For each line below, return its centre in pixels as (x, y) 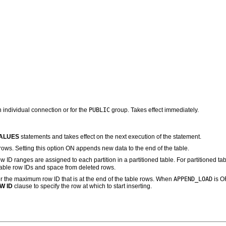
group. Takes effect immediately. (154, 110)
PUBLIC (99, 109)
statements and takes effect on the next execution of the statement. (110, 137)
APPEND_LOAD (193, 179)
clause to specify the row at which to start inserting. (82, 186)
